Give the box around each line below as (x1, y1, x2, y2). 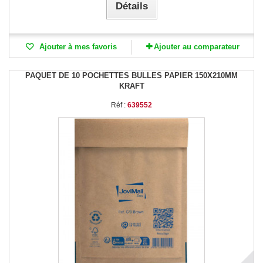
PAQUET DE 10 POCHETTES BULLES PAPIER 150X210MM (25, 70, 238, 80)
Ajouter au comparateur (153, 42, 240, 51)
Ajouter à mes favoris (36, 42, 117, 51)
